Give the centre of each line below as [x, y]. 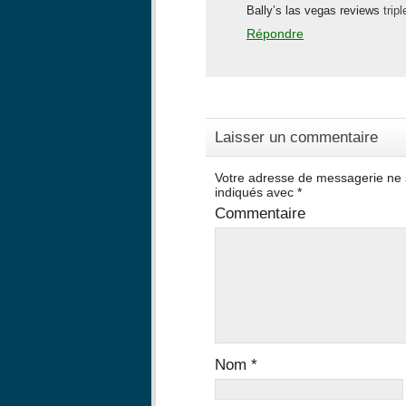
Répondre [275, 34]
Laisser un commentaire [296, 137]
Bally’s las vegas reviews [315, 10]
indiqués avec [256, 192]
